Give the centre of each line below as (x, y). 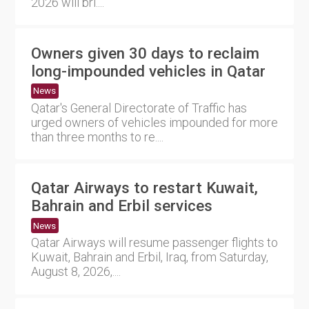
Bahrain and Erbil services (121, 206)
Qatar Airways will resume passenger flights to (154, 243)
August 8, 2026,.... (76, 272)
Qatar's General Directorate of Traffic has (139, 108)
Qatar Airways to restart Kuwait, (144, 188)
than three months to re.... (97, 137)
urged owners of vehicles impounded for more (154, 122)
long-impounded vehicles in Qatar (148, 71)
